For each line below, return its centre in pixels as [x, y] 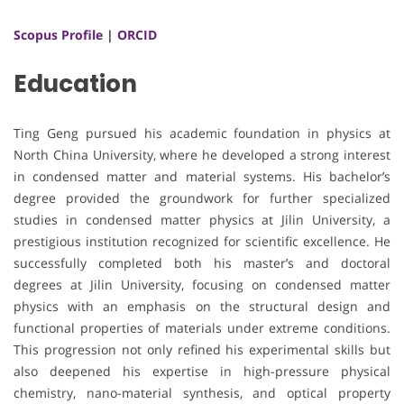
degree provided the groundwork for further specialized [202, 197]
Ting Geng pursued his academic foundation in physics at [202, 133]
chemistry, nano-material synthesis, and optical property [202, 392]
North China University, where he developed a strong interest [202, 154]
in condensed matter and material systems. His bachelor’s [202, 176]
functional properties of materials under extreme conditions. [202, 327]
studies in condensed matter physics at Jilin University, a [202, 219]
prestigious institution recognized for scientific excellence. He [202, 241]
